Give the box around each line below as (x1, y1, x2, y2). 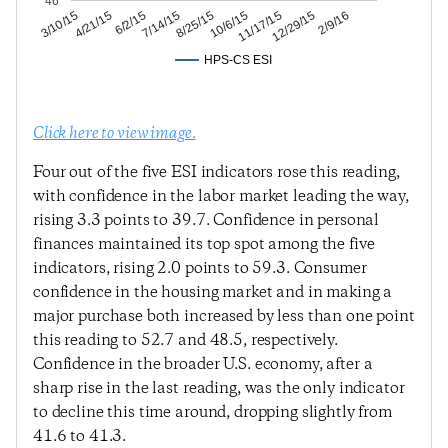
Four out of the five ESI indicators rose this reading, (33, 162, 400, 183)
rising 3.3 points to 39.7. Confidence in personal (33, 210, 380, 231)
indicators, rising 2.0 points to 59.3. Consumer (33, 258, 367, 279)
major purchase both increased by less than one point (33, 306, 415, 327)
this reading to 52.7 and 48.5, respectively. (33, 330, 338, 351)
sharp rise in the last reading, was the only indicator (33, 378, 405, 399)
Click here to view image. (33, 123, 196, 144)
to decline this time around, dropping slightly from (33, 402, 392, 423)
